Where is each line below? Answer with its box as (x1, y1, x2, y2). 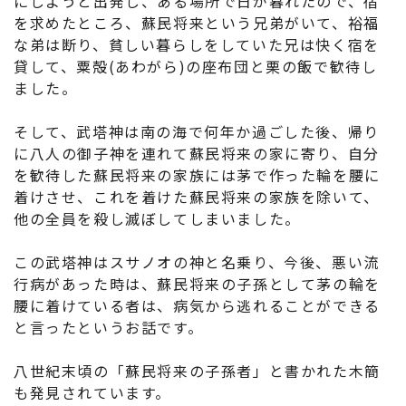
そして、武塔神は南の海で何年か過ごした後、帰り (14, 121, 380, 143)
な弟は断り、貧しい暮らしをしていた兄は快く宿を (14, 34, 380, 56)
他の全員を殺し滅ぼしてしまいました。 (14, 208, 301, 230)
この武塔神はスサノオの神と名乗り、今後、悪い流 (14, 251, 380, 274)
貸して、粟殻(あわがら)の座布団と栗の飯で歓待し (14, 55, 378, 78)
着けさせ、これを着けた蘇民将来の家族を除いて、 (14, 186, 380, 208)
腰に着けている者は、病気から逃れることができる (14, 295, 381, 317)
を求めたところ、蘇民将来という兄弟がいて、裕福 (14, 12, 380, 34)
